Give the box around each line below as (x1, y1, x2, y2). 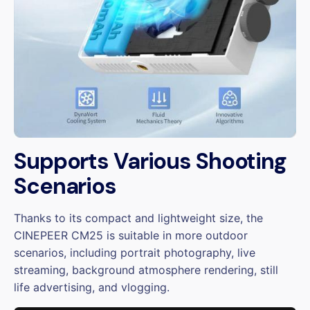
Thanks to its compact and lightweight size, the (14, 211, 263, 226)
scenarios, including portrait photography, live (14, 246, 255, 260)
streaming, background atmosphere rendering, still (14, 263, 278, 277)
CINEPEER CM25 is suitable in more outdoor (14, 228, 248, 243)
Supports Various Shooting (14, 147, 287, 176)
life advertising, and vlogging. (14, 280, 170, 295)
